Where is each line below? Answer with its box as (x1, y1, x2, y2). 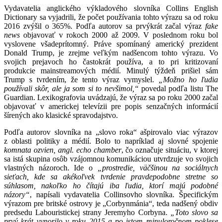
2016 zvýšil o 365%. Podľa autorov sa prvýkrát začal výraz (4, 21, 205, 30)
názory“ (4, 190, 30, 199)
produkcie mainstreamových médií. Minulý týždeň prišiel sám (4, 66, 218, 75)
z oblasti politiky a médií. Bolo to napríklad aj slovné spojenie (4, 136, 218, 145)
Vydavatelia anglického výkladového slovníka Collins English (4, 3, 218, 12)
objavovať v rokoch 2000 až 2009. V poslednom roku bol (20, 30, 218, 39)
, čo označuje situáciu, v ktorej (121, 145, 219, 154)
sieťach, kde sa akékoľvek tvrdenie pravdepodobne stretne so (4, 172, 218, 181)
